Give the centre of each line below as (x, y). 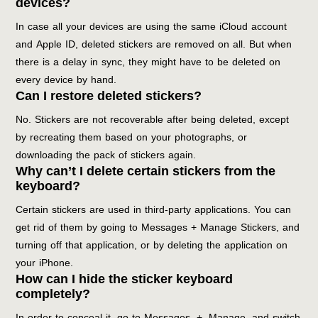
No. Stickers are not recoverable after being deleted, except (153, 119)
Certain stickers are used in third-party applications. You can (154, 209)
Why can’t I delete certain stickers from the (146, 171)
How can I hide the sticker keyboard (125, 279)
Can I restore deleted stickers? (109, 95)
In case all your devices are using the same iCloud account (152, 26)
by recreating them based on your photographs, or (132, 137)
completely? (53, 294)
